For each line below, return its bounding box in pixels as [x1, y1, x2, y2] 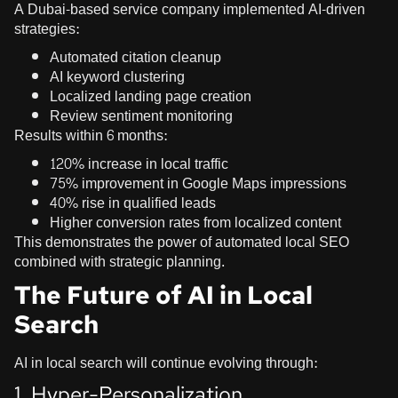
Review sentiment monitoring [50, 102, 233, 129]
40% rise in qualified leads [50, 189, 216, 216]
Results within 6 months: [14, 122, 167, 148]
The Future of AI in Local [14, 277, 313, 312]
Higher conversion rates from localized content [50, 209, 341, 235]
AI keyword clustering [50, 63, 185, 90]
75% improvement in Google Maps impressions [50, 170, 346, 196]
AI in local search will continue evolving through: [14, 349, 317, 376]
